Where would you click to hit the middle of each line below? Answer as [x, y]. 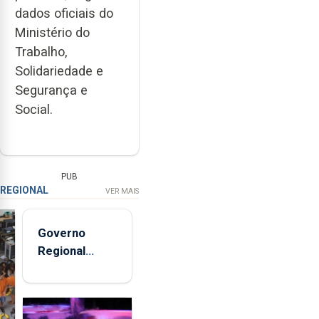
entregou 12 [72, 268]
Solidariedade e [59, 71]
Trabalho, [41, 52]
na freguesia [72, 304]
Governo [61, 232]
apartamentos [77, 286]
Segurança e [51, 90]
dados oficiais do [64, 14]
